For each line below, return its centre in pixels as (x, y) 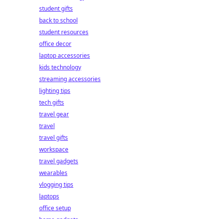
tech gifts (52, 102)
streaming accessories (70, 79)
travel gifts (54, 138)
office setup (55, 208)
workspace (54, 149)
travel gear (54, 114)
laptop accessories (65, 55)
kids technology (60, 67)
